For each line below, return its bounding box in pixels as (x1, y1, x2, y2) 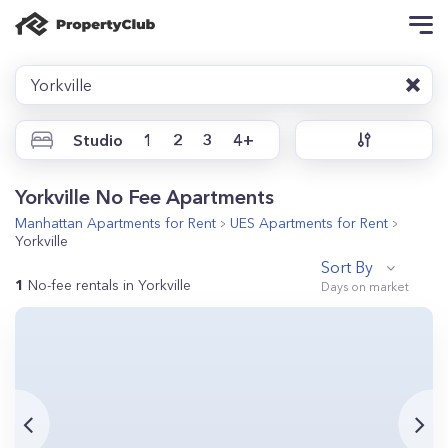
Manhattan (15, 214, 83, 232)
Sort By (321, 257, 373, 277)
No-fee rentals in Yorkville (28, 276, 191, 294)
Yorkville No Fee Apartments (15, 185, 274, 209)
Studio (73, 130, 123, 150)
